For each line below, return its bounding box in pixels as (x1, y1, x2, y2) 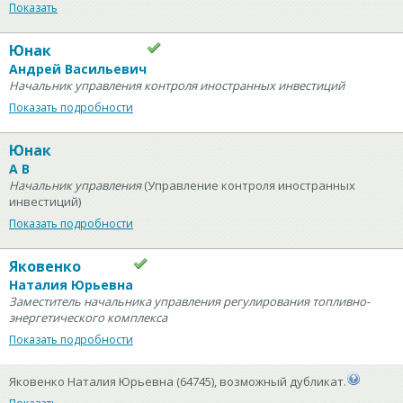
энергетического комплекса (9, 309, 167, 326)
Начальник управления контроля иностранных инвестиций (9, 77, 345, 94)
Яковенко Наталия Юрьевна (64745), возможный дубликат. (9, 373, 346, 390)
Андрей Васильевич (9, 60, 147, 77)
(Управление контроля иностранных (141, 177, 355, 193)
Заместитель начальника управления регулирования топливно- (9, 293, 370, 309)
